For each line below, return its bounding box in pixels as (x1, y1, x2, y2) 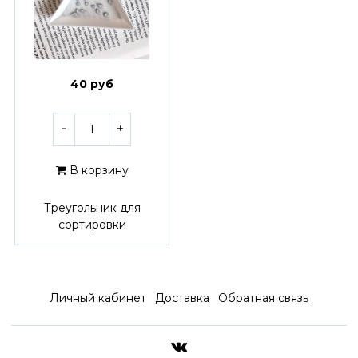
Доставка (155, 291, 209, 306)
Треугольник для (43, 200, 141, 215)
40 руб (70, 77, 113, 92)
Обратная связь (218, 291, 309, 306)
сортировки (58, 217, 126, 232)
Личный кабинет (49, 291, 146, 306)
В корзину (69, 162, 129, 177)
